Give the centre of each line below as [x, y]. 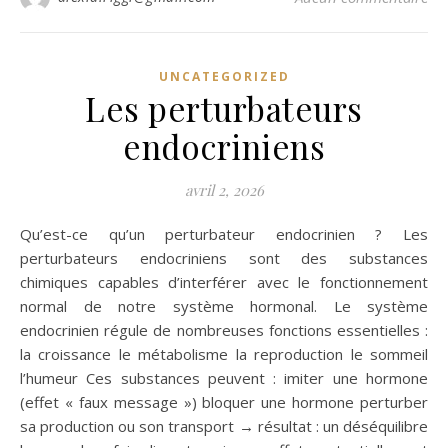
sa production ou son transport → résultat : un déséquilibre [224, 426]
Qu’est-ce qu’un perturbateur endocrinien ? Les [26, 234]
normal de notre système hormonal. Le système [224, 306]
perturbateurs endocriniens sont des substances [224, 258]
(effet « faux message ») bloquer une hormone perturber [224, 402]
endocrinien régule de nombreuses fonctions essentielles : [224, 330]
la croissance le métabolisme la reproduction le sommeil [224, 354]
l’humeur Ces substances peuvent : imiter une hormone [224, 378]
